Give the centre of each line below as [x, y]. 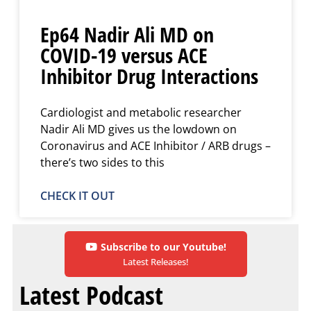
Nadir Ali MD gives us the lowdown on [138, 129]
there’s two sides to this [102, 162]
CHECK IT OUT [77, 195]
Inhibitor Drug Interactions [149, 76]
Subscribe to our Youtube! [163, 246]
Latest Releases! [155, 261]
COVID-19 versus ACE [124, 55]
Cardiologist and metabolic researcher [141, 112]
